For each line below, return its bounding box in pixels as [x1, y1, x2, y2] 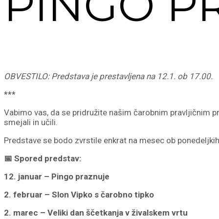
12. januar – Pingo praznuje [4, 172, 109, 182]
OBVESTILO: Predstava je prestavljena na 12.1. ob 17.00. [4, 71, 213, 82]
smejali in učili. [4, 117, 58, 128]
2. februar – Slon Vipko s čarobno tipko [4, 190, 154, 200]
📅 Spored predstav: [4, 153, 81, 164]
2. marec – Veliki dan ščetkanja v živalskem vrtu [4, 208, 188, 218]
